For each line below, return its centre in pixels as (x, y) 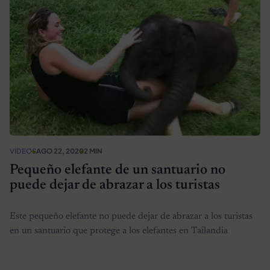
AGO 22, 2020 (60, 151)
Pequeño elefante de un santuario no (118, 170)
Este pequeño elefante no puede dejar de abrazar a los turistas (131, 217)
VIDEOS (23, 151)
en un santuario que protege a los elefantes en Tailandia (119, 231)
